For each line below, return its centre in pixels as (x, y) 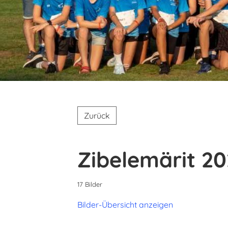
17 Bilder (90, 184)
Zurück (97, 116)
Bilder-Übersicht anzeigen (125, 205)
